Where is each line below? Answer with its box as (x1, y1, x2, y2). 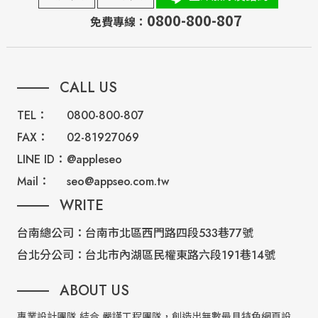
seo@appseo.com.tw (66, 173, 169, 190)
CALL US (59, 77, 117, 99)
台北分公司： (16, 247, 85, 264)
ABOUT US (59, 280, 129, 302)
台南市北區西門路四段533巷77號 (84, 225, 253, 242)
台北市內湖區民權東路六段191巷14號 (84, 247, 275, 264)
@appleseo (66, 151, 122, 168)
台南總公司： (16, 225, 85, 242)
